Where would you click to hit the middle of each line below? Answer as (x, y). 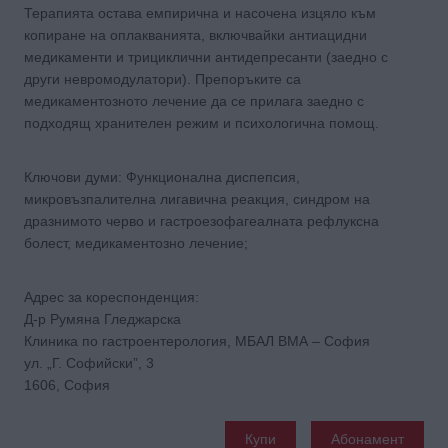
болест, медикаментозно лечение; (136, 242)
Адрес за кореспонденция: (111, 296)
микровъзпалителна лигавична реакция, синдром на (197, 198)
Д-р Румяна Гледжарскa (108, 318)
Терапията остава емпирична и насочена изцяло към (200, 12)
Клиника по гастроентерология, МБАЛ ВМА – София (197, 340)
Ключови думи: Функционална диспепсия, (162, 176)
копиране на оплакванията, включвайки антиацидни (195, 34)
